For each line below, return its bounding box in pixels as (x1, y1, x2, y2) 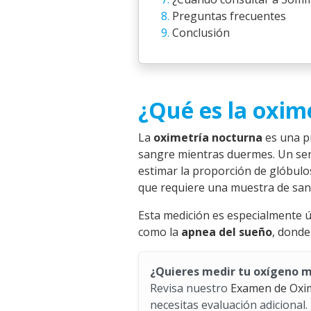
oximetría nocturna (153, 130, 262, 145)
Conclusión (172, 25, 230, 40)
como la (138, 224, 181, 239)
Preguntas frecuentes (172, 8, 286, 24)
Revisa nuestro (150, 280, 230, 296)
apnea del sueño (181, 224, 272, 239)
